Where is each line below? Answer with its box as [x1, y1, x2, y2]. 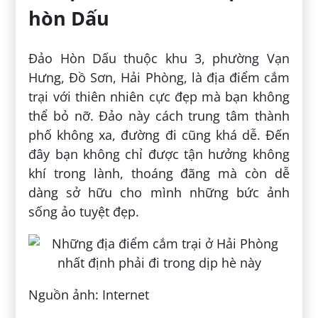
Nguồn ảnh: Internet [28, 285, 150, 303]
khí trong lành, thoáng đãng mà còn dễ [28, 164, 290, 182]
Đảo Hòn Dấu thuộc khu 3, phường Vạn [28, 49, 290, 67]
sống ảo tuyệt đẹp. [28, 202, 140, 220]
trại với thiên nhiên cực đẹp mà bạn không [28, 87, 290, 105]
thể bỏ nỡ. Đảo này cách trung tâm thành [28, 106, 290, 124]
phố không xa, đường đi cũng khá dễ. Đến [28, 126, 290, 143]
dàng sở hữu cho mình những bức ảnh [28, 183, 290, 201]
